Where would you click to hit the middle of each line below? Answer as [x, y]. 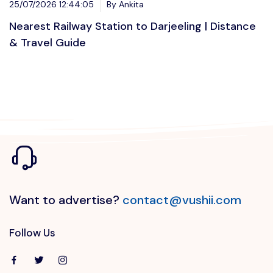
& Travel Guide [49, 43]
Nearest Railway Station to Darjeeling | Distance [133, 27]
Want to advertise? [66, 200]
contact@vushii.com [182, 200]
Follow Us [32, 233]
